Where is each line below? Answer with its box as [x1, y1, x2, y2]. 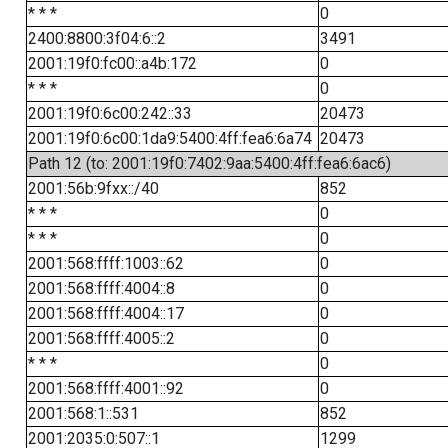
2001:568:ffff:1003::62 [27, 254, 184, 273]
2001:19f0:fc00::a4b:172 [27, 54, 197, 73]
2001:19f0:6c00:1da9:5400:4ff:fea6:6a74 [27, 129, 312, 148]
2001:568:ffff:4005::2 [27, 329, 175, 348]
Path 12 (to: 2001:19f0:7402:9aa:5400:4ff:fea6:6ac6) [27, 154, 391, 173]
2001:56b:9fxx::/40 [27, 179, 159, 198]
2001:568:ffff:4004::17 [27, 304, 184, 323]
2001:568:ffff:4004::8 [27, 279, 175, 298]
